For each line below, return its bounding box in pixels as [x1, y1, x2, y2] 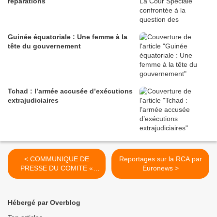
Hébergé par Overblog [8, 199, 80, 207]
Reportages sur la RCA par [119, 155, 202, 163]
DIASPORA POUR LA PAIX [15, 173, 98, 182]
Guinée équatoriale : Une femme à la [8, 33, 127, 41]
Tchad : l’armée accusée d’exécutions [8, 87, 133, 95]
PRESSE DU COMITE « [20, 164, 93, 172]
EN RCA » [41, 183, 72, 191]
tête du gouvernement [8, 42, 81, 50]
